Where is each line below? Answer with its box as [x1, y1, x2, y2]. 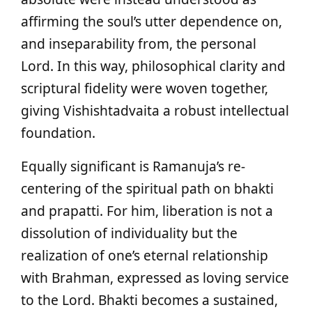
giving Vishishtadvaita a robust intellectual [21, 101, 289, 120]
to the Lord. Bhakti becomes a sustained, [21, 290, 278, 309]
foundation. [21, 123, 95, 142]
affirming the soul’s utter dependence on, [21, 12, 282, 31]
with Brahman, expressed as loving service [21, 268, 289, 287]
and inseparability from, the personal [21, 34, 256, 53]
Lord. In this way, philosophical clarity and [21, 56, 286, 75]
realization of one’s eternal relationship [21, 246, 268, 265]
